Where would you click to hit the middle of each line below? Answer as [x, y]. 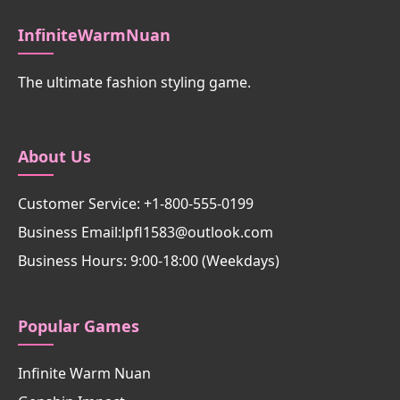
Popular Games [79, 326]
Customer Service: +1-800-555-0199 [136, 204]
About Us [54, 156]
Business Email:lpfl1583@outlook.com [146, 232]
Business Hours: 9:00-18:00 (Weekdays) [149, 261]
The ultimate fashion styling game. [134, 82]
